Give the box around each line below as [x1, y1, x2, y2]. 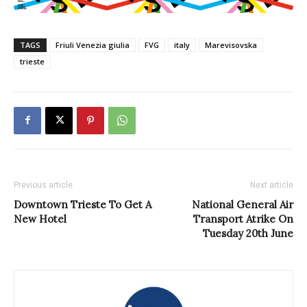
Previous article [14, 180, 73, 190]
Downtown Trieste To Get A [14, 197, 151, 211]
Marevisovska [205, 39, 257, 50]
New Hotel [14, 212, 66, 225]
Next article [250, 180, 293, 190]
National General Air [192, 197, 293, 211]
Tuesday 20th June [203, 226, 293, 240]
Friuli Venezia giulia [56, 39, 130, 50]
